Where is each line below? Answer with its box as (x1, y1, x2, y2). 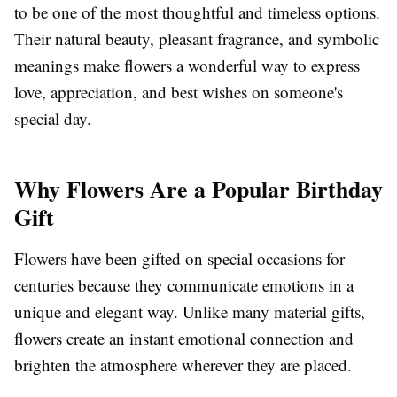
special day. (14, 106, 91, 129)
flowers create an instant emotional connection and (14, 326, 354, 349)
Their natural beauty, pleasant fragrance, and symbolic (14, 27, 379, 50)
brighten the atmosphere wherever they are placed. (14, 353, 352, 376)
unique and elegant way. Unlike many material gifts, (14, 300, 365, 323)
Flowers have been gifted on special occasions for (14, 246, 345, 269)
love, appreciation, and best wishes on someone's (14, 80, 343, 103)
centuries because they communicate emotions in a (14, 273, 354, 296)
